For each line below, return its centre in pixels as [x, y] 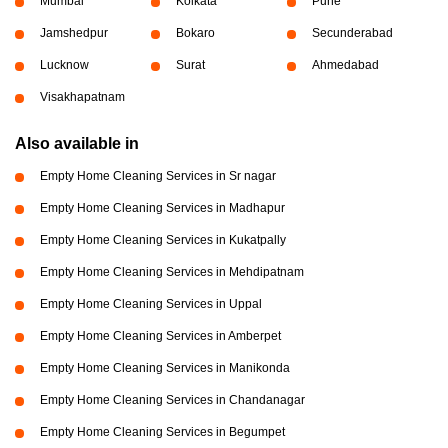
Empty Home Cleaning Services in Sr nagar [158, 176]
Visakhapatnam [82, 97]
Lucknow [64, 65]
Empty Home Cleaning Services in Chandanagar [172, 400]
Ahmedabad [345, 65]
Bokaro [195, 33]
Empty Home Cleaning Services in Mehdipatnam [172, 272]
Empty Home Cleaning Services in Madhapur [162, 208]
